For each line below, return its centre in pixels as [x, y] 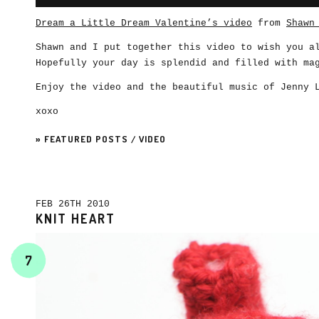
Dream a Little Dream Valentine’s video [144, 23]
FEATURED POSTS [86, 139]
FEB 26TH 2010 [75, 204]
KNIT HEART [75, 219]
